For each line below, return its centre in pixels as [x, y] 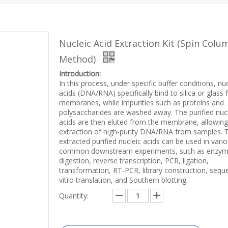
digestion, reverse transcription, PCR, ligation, [134, 161]
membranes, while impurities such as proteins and [141, 103]
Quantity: [74, 196]
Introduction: [80, 74]
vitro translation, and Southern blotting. [123, 180]
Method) [79, 59]
